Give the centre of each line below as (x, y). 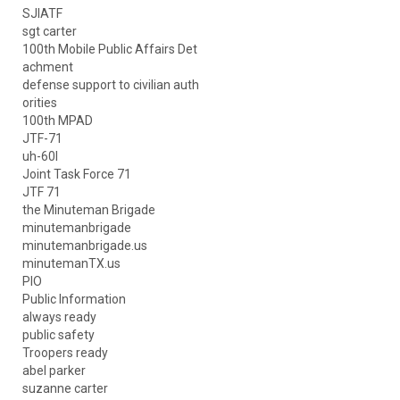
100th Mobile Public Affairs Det (110, 50)
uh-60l (40, 157)
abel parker (54, 371)
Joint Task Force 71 (77, 175)
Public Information (74, 300)
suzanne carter (65, 389)
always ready (59, 317)
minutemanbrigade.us (85, 246)
